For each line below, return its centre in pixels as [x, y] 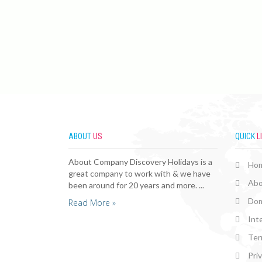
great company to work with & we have [139, 173]
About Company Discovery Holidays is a [140, 161]
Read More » [92, 202]
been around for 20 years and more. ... [136, 185]
